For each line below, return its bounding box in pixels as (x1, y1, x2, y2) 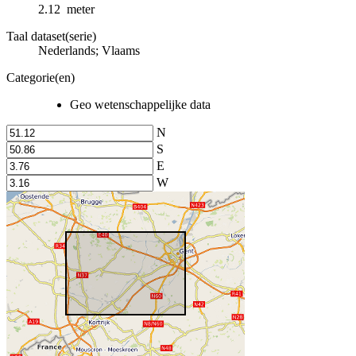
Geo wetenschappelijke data (70, 97, 211, 111)
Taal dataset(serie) (6, 29, 96, 43)
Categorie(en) (6, 70, 75, 84)
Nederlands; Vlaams (38, 43, 140, 57)
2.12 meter (38, 2, 95, 16)
